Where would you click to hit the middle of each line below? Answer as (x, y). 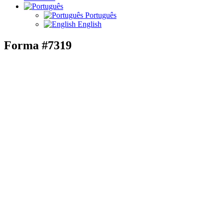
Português (100, 15)
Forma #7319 (38, 46)
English (89, 24)
